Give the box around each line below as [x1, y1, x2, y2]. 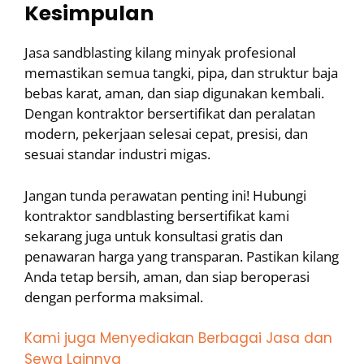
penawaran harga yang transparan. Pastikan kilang [24, 246, 339, 266]
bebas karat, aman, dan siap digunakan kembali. [24, 84, 324, 103]
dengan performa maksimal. [24, 287, 203, 306]
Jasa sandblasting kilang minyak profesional [24, 43, 296, 63]
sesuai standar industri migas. [24, 145, 210, 164]
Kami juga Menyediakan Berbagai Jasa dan [24, 328, 332, 349]
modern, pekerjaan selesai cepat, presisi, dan [24, 124, 308, 144]
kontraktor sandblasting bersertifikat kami [24, 206, 289, 225]
